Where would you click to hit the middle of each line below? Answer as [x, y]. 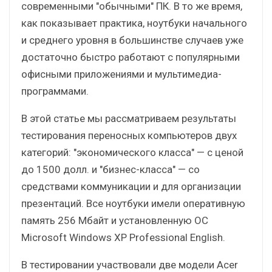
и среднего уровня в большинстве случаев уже [132, 40]
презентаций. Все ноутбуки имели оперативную [133, 203]
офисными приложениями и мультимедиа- [121, 74]
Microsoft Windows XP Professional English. [123, 237]
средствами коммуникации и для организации [131, 186]
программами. [55, 91]
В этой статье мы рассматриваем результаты [129, 118]
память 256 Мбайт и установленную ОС [115, 220]
